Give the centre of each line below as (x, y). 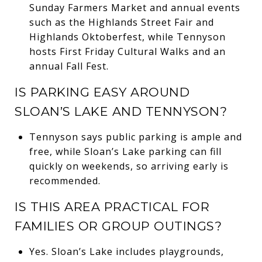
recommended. (65, 180)
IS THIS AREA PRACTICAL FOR (112, 206)
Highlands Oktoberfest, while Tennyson (127, 37)
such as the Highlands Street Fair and (121, 22)
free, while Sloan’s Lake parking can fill (125, 151)
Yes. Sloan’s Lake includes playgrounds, (126, 251)
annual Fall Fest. (69, 66)
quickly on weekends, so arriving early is (129, 166)
